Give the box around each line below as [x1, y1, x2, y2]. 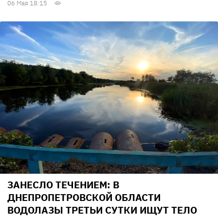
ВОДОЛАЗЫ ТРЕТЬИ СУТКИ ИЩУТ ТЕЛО [7, 203, 197, 217]
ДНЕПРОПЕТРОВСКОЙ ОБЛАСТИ [7, 191, 161, 204]
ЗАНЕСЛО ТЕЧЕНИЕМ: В [7, 178, 119, 192]
